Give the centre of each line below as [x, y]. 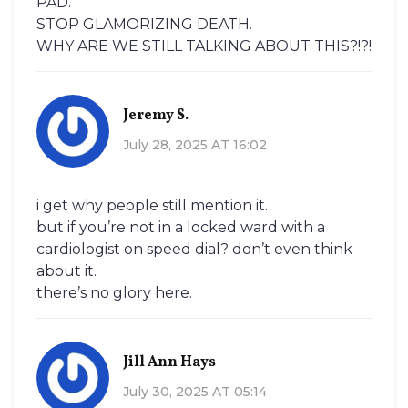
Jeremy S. [156, 115]
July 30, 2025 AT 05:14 [195, 391]
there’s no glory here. [114, 293]
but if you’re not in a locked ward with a [181, 228]
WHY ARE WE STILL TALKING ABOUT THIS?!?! [204, 46]
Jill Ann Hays [169, 362]
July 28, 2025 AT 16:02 [195, 144]
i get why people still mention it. [152, 206]
